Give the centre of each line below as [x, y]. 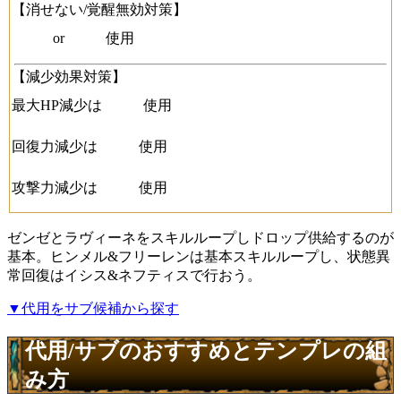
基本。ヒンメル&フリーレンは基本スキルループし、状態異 [199, 256]
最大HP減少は [57, 105]
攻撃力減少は [55, 187]
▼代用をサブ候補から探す [93, 308]
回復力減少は [55, 146]
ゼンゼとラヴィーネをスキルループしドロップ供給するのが [200, 237]
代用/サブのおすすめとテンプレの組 [206, 350]
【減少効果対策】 [69, 76]
